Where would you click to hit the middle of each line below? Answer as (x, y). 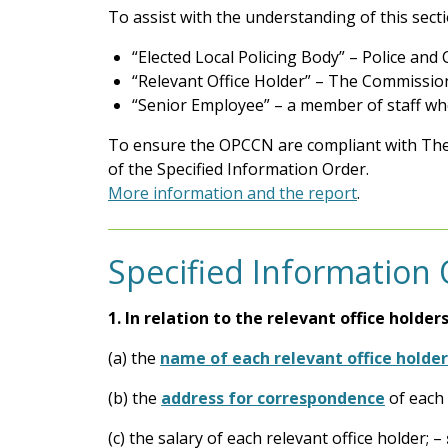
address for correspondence (273, 397)
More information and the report (232, 192)
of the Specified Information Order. (238, 168)
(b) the (132, 397)
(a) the (132, 357)
